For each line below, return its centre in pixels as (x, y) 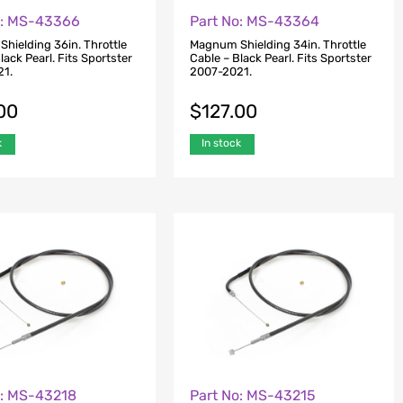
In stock (221, 143)
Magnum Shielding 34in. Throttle (278, 45)
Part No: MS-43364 (254, 21)
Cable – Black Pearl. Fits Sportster (280, 58)
